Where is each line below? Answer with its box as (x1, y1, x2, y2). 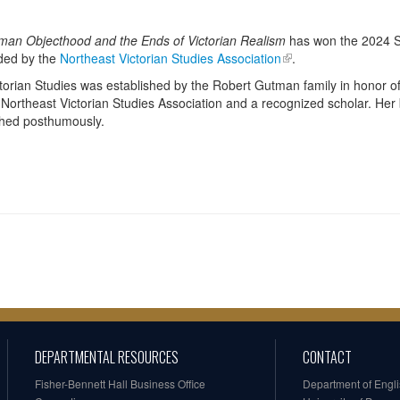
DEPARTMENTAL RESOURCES (35, 346, 179, 369)
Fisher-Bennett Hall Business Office (35, 376, 205, 392)
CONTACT (303, 346, 352, 369)
